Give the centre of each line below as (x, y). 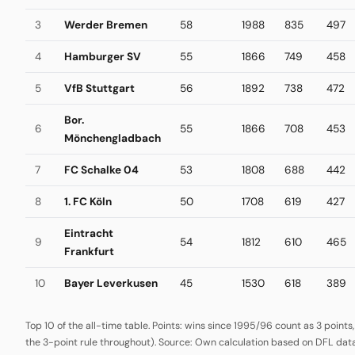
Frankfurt (89, 251)
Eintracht (89, 233)
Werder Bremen (106, 25)
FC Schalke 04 (101, 170)
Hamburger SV (103, 56)
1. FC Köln (88, 201)
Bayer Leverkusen (111, 283)
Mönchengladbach (113, 138)
